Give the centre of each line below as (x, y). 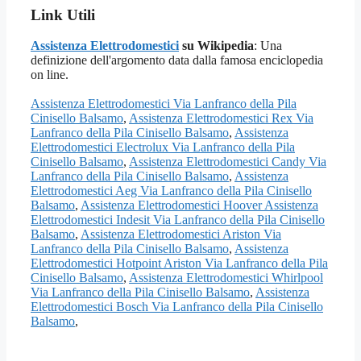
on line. (50, 75)
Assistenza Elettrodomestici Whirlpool (226, 278)
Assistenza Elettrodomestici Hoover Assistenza (199, 205)
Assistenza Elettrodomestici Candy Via (228, 162)
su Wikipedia (216, 46)
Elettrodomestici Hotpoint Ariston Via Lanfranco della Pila (179, 263)
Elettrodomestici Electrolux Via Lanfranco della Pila (163, 147)
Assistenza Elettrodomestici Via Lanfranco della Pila (164, 104)
